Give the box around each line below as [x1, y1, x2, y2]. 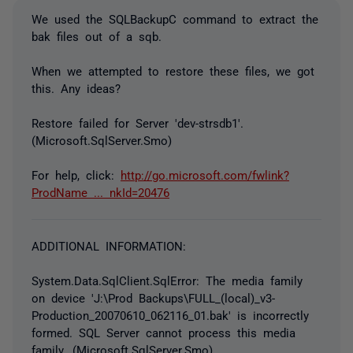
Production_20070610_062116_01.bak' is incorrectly [32, 309, 309, 321]
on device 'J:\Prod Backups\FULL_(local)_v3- [32, 292, 275, 303]
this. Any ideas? [32, 82, 121, 94]
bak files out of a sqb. [32, 30, 162, 42]
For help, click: [32, 169, 121, 180]
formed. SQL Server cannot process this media [32, 326, 295, 338]
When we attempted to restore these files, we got [32, 65, 314, 76]
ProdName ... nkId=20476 [32, 186, 169, 198]
